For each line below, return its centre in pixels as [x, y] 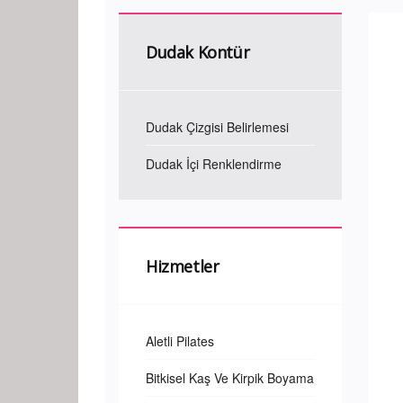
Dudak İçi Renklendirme [214, 164]
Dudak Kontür [198, 52]
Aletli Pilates [180, 341]
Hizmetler [183, 266]
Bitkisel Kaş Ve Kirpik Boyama [230, 378]
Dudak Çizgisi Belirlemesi [217, 127]
